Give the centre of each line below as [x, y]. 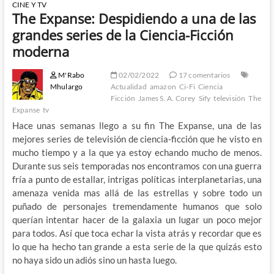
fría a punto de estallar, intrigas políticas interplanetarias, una [137, 179]
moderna [40, 51]
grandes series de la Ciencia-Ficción [123, 35]
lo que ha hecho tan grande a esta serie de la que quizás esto [137, 246]
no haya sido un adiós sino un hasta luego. [94, 260]
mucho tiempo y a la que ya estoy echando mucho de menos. [137, 152]
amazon [163, 86]
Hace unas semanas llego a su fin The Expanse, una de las [137, 125]
